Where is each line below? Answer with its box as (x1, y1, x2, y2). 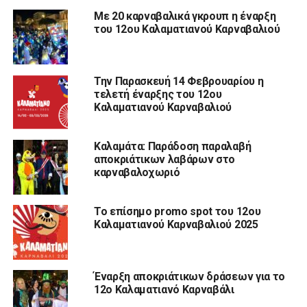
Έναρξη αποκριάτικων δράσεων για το (93, 270, 285, 284)
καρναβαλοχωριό (93, 166, 180, 180)
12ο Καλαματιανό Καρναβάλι (93, 283, 234, 297)
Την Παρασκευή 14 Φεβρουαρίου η (93, 75, 264, 88)
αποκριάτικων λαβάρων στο (93, 153, 236, 167)
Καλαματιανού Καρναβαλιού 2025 (93, 218, 258, 232)
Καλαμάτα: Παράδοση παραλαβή (93, 140, 251, 153)
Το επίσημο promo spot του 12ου (93, 205, 261, 219)
